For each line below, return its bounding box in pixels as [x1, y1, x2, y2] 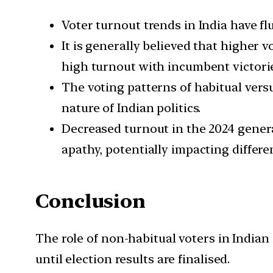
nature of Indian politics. [62, 101, 201, 116]
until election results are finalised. [35, 252, 230, 267]
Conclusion [35, 189, 146, 213]
